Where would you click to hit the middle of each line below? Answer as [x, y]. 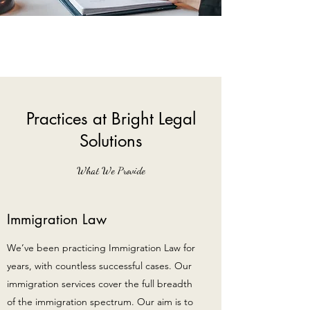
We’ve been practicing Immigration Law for [101, 248]
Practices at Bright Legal [111, 119]
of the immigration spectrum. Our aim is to [100, 302]
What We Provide [111, 170]
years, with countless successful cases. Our [99, 266]
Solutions [111, 141]
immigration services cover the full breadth [100, 284]
